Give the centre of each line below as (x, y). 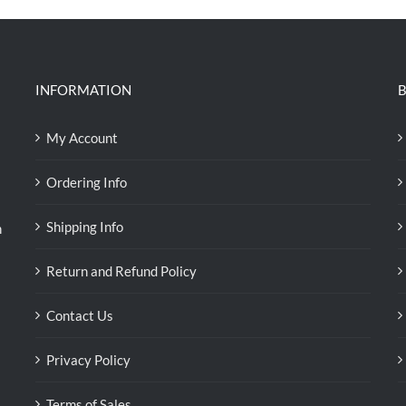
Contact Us (80, 315)
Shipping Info (85, 227)
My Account (82, 138)
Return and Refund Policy (121, 271)
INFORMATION (83, 90)
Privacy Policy (88, 360)
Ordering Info (87, 182)
